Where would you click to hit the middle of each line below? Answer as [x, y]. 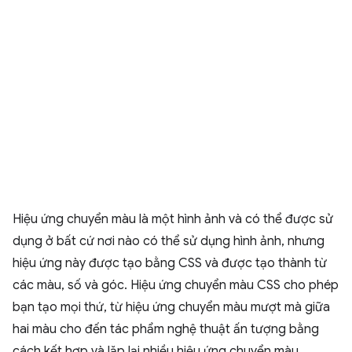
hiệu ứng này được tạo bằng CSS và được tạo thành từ [170, 264]
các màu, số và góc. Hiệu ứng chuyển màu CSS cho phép [176, 286]
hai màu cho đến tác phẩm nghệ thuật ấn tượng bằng [166, 330]
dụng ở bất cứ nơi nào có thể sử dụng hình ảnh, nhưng [169, 242]
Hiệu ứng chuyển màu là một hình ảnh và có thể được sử [173, 220]
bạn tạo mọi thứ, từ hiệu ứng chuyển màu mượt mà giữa [171, 308]
